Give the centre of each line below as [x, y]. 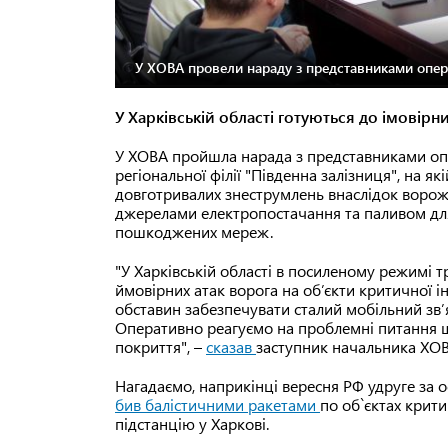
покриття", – [160, 347]
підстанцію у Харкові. [192, 424]
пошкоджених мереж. [194, 232]
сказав [231, 347]
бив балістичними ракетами [217, 405]
